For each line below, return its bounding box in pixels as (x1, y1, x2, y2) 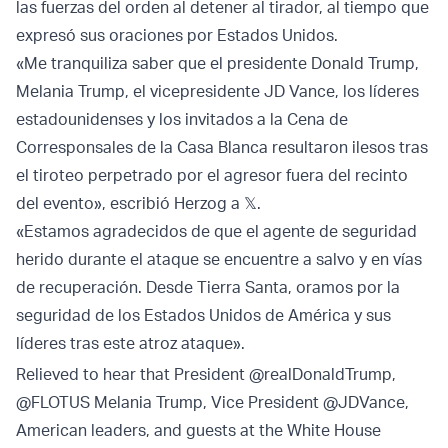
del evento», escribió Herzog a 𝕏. (16, 193, 265, 214)
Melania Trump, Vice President (90, 392, 323, 413)
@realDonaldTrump (249, 364, 392, 385)
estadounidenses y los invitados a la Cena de (16, 109, 348, 130)
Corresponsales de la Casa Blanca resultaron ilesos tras (16, 137, 428, 158)
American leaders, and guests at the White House (16, 420, 381, 441)
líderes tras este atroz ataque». (16, 333, 249, 354)
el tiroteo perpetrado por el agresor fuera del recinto (16, 165, 408, 186)
